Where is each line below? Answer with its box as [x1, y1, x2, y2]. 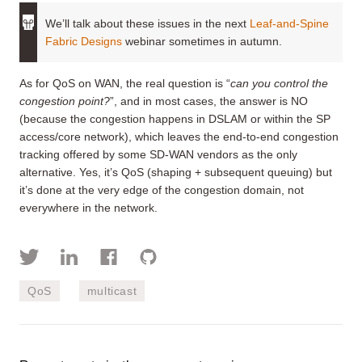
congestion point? [19, 94, 110, 107]
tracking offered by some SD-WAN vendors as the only [19, 147, 297, 161]
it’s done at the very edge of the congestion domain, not [19, 183, 304, 196]
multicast [86, 284, 137, 297]
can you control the [230, 76, 328, 90]
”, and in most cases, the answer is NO [110, 94, 308, 107]
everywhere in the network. [19, 200, 158, 214]
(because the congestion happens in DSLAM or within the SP [19, 112, 330, 125]
